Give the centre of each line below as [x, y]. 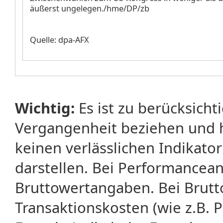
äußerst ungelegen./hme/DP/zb [90, 8]
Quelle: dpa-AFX [59, 40]
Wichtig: [45, 108]
